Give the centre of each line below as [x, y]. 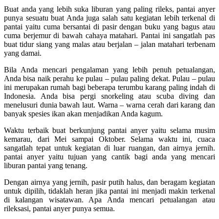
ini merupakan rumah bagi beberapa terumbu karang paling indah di [109, 87]
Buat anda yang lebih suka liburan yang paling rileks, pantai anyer [109, 9]
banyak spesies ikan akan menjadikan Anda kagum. [83, 114]
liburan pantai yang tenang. [46, 165]
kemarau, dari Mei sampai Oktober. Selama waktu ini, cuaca [109, 139]
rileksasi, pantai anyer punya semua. [59, 208]
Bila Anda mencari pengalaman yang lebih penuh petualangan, [109, 70]
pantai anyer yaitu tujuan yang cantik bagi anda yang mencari [109, 157]
